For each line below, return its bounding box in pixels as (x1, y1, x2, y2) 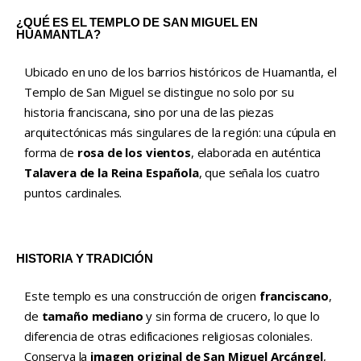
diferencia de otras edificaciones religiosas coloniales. (24, 328, 313, 345)
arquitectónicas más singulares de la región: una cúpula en (24, 124, 337, 141)
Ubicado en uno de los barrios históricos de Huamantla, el (24, 64, 337, 81)
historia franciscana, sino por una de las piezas (24, 104, 274, 121)
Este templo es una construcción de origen (24, 288, 259, 305)
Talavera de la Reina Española (24, 164, 199, 181)
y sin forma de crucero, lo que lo (143, 308, 320, 325)
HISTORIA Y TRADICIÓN (16, 251, 153, 266)
